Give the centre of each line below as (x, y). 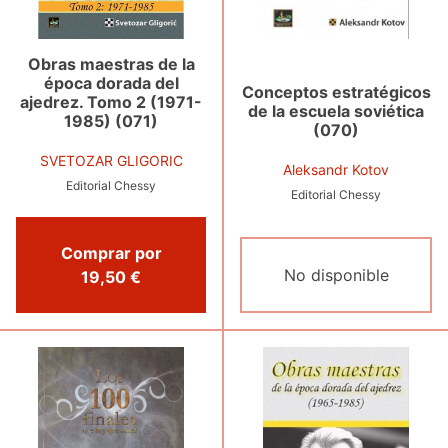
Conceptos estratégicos (336, 91)
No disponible (336, 275)
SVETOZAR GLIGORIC (111, 161)
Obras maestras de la (111, 64)
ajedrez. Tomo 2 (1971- (111, 102)
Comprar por (111, 253)
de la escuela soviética (336, 110)
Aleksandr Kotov (336, 169)
